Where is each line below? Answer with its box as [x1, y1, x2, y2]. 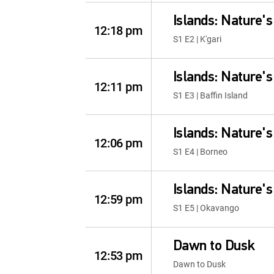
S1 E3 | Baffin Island [172, 89, 248, 101]
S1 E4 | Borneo [172, 146, 228, 157]
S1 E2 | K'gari [172, 33, 221, 45]
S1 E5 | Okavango [172, 202, 239, 213]
